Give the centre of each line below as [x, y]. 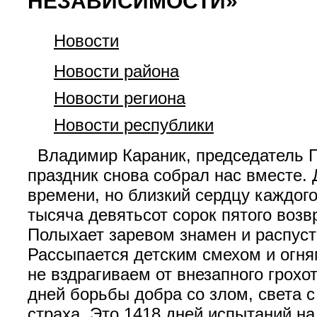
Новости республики [134, 125]
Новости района [116, 71]
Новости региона [120, 98]
